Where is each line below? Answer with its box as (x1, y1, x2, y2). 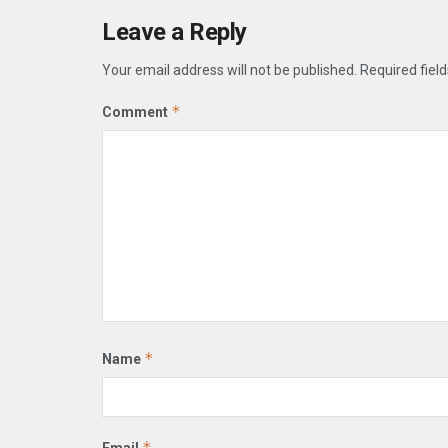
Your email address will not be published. (102, 61, 357, 78)
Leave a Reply (102, 17, 247, 46)
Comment (102, 103, 171, 120)
